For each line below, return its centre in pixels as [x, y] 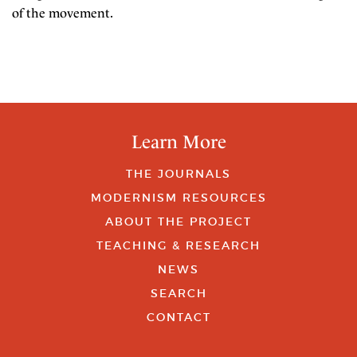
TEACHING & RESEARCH [178, 245]
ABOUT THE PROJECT [178, 222]
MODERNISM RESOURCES [178, 198]
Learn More [178, 142]
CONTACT [178, 317]
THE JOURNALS [178, 174]
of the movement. [63, 13]
